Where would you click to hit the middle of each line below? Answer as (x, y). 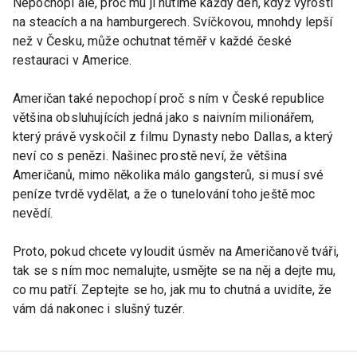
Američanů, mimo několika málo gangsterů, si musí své (169, 175)
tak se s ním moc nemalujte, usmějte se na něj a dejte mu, (175, 271)
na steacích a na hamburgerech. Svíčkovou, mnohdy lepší (173, 22)
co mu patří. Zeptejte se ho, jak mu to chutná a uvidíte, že (173, 290)
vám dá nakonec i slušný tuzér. (99, 309)
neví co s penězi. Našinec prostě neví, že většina (150, 156)
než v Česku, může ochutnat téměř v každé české (153, 41)
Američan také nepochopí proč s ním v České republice (169, 99)
